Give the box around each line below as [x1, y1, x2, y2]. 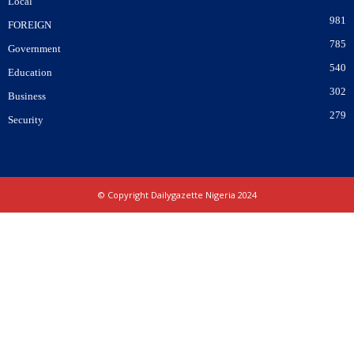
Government [8, 42, 61, 55]
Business [8, 89, 46, 102]
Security [8, 113, 43, 126]
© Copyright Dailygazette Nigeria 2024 [97, 188, 257, 201]
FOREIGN [8, 18, 51, 31]
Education [8, 66, 52, 78]
